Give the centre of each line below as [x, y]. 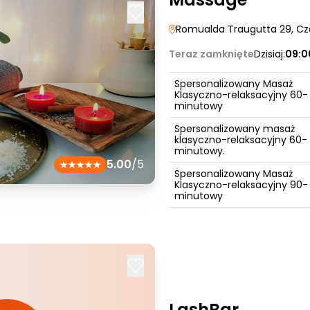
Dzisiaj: [270, 54]
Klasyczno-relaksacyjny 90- [241, 185]
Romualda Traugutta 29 [234, 29]
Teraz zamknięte [211, 54]
